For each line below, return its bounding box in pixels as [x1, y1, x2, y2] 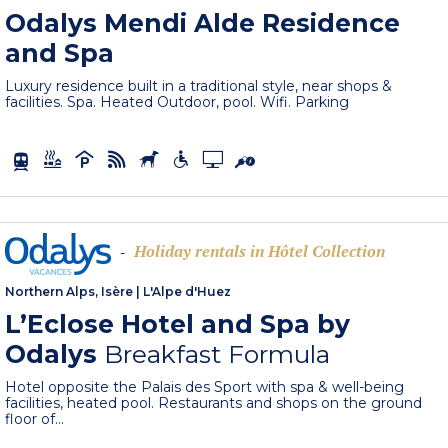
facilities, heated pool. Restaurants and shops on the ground [5, 394, 423, 413]
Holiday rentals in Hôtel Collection [134, 240, 386, 263]
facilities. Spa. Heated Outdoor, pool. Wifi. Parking [5, 93, 350, 112]
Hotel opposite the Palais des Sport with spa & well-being [5, 378, 405, 397]
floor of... [5, 410, 65, 429]
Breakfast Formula [104, 339, 331, 370]
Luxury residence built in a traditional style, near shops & [5, 77, 393, 96]
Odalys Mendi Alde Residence [5, 8, 401, 39]
